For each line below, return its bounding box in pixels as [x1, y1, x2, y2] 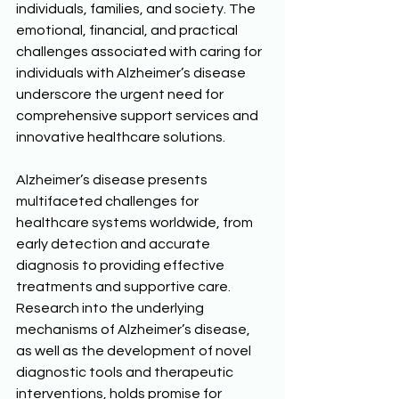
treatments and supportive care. [16, 280, 233, 295]
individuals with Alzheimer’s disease [16, 66, 248, 81]
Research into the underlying [16, 301, 207, 316]
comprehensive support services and [16, 109, 261, 124]
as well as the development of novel [16, 344, 254, 359]
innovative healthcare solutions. [16, 130, 228, 145]
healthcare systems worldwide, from [16, 216, 256, 231]
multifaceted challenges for [16, 194, 201, 209]
